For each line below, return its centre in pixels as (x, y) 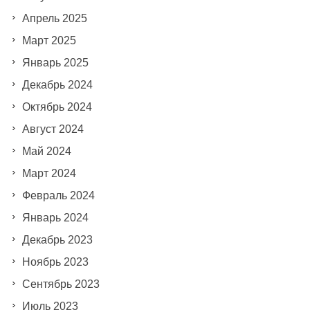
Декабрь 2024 (57, 84)
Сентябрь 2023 (61, 284)
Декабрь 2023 (57, 239)
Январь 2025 (55, 62)
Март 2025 (49, 40)
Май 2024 (46, 151)
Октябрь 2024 (57, 107)
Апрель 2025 (54, 18)
